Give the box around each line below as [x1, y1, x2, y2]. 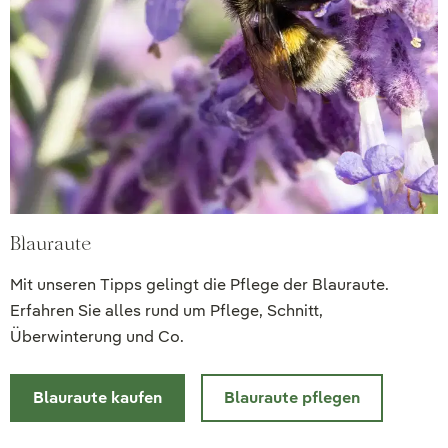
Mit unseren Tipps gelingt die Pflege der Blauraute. [10, 274, 389, 296]
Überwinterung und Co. [10, 326, 184, 348]
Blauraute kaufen [33, 387, 162, 409]
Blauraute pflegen [224, 387, 360, 409]
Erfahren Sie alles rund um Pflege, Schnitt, [10, 300, 323, 322]
